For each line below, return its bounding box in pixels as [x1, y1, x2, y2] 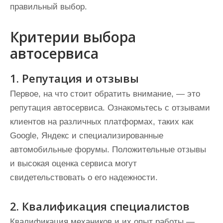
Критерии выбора [10, 27, 136, 46]
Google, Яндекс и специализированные [10, 131, 163, 140]
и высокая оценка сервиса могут [10, 159, 137, 168]
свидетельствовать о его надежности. [10, 173, 158, 182]
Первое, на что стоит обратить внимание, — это [10, 89, 200, 99]
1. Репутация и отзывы [10, 71, 139, 86]
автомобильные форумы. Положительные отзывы [10, 145, 206, 154]
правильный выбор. [10, 2, 87, 11]
